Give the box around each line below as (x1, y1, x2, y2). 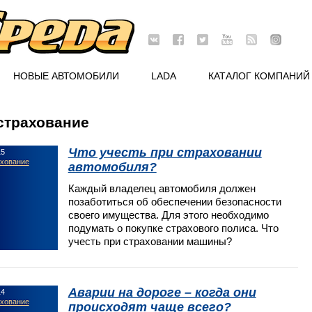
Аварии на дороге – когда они (68, 285, 256, 299)
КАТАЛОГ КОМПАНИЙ (208, 70, 310, 81)
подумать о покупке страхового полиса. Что (68, 221, 279, 234)
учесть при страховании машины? (68, 235, 232, 247)
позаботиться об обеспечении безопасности (68, 195, 281, 208)
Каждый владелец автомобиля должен (68, 182, 256, 194)
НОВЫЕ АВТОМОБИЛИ (13, 70, 119, 81)
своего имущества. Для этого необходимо (68, 208, 269, 221)
